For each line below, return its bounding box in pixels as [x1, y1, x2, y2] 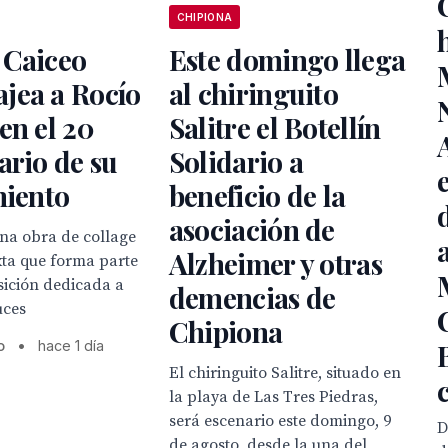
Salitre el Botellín [168, 109, 381, 147]
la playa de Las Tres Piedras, [168, 387, 378, 408]
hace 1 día [38, 337, 105, 355]
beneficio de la [168, 177, 346, 215]
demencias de [168, 279, 336, 317]
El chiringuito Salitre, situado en [168, 363, 401, 384]
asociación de [168, 211, 335, 249]
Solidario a [168, 143, 304, 181]
